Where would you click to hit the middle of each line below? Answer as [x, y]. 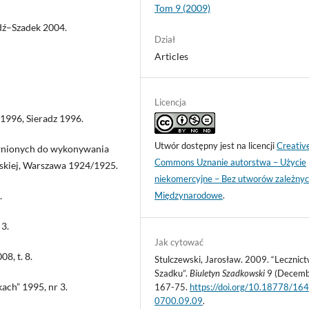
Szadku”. [172, 273]
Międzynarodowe [189, 195]
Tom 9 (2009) [183, 8]
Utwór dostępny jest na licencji [216, 145]
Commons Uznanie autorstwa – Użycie [231, 162]
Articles [172, 56]
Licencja [171, 102]
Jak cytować [179, 242]
